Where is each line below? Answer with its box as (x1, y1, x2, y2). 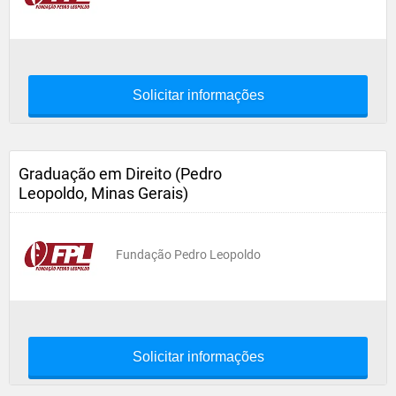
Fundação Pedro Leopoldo (116, 247, 261, 262)
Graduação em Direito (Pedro (19, 164, 222, 183)
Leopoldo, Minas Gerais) (19, 184, 188, 202)
